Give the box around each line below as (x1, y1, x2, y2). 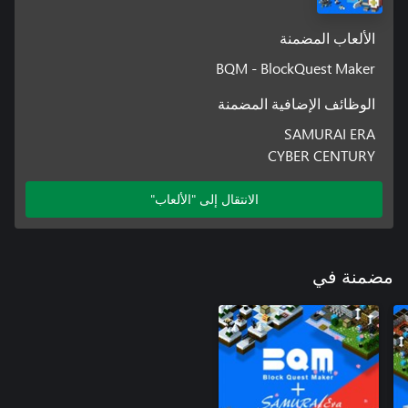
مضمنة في (312, 268, 393, 287)
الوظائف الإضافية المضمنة (218, 97, 376, 112)
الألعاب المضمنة (280, 31, 376, 46)
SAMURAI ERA (284, 123, 376, 143)
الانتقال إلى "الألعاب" (149, 189, 259, 208)
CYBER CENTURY (268, 145, 376, 165)
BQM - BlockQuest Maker (216, 57, 376, 77)
